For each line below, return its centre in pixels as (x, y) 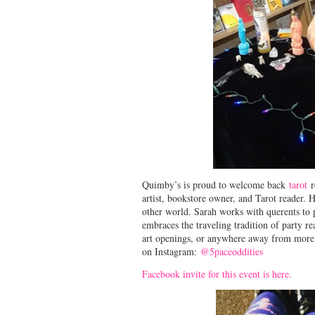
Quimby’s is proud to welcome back (216, 185)
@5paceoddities (232, 251)
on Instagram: (171, 251)
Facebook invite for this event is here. (217, 274)
